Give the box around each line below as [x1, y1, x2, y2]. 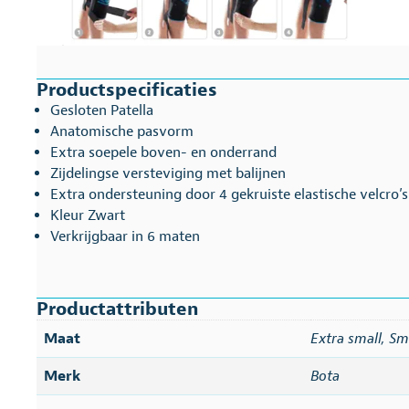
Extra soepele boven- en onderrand [50, 142, 277, 162]
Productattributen [37, 297, 198, 320]
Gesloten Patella [50, 100, 153, 120]
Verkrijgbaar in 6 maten [50, 226, 200, 246]
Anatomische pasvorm [50, 121, 194, 141]
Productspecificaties [37, 78, 217, 101]
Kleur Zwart [50, 205, 125, 225]
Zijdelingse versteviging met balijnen [50, 163, 286, 183]
